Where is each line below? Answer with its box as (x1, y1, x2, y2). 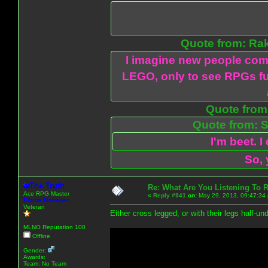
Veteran (23, 203, 45, 210)
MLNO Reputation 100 (23, 223, 86, 230)
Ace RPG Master (23, 190, 69, 197)
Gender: (23, 246, 48, 254)
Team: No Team (23, 260, 66, 267)
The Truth (29, 181, 65, 190)
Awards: (23, 253, 47, 260)
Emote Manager (23, 196, 69, 203)
